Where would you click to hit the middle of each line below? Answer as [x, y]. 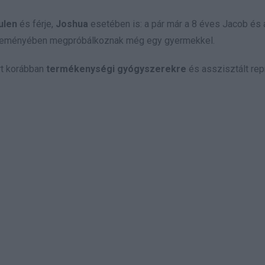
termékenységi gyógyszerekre [116, 69]
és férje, [36, 24]
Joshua [72, 24]
